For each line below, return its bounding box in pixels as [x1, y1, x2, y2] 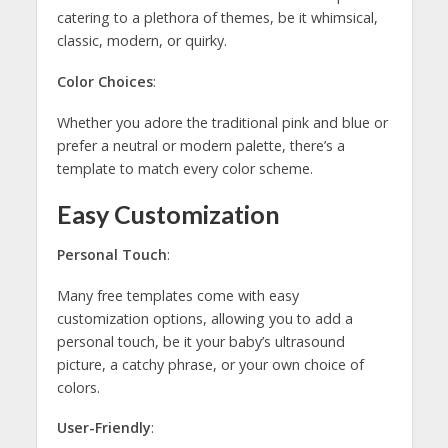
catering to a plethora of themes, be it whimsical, [56, 8, 378, 28]
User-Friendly [56, 418, 151, 438]
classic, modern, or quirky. [56, 31, 227, 51]
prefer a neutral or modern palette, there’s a [56, 136, 345, 156]
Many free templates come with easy [56, 285, 299, 305]
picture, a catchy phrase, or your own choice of [56, 354, 364, 374]
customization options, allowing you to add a [56, 308, 353, 328]
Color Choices [56, 72, 153, 92]
